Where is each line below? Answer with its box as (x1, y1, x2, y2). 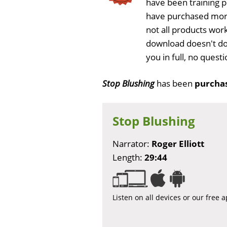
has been (155, 77, 195, 89)
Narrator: (112, 137, 152, 149)
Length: (112, 151, 144, 163)
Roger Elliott (152, 137, 204, 149)
